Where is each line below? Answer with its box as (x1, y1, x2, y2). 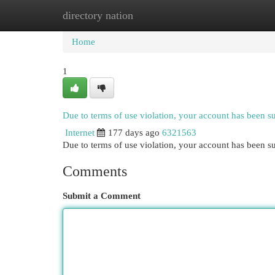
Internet (65, 128, 95, 137)
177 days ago (108, 128, 160, 137)
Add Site (208, 10, 241, 20)
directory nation (63, 9, 133, 21)
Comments (63, 163, 127, 179)
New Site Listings (123, 10, 190, 20)
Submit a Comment (63, 191, 141, 201)
